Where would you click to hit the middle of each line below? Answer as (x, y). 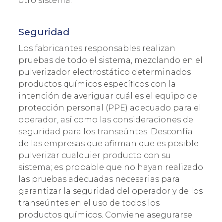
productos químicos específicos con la (97, 84)
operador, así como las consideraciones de (106, 119)
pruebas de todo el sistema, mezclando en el (111, 60)
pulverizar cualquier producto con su (95, 155)
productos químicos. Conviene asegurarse (105, 215)
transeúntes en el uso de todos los (89, 203)
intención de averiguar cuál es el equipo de (108, 96)
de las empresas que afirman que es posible (109, 143)
